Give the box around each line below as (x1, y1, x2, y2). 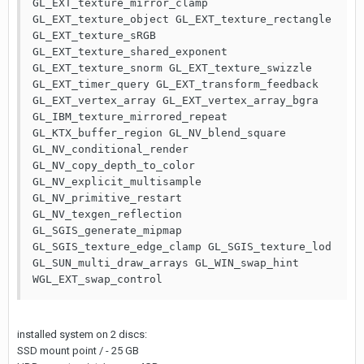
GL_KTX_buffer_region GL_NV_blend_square (32, 127, 286, 139)
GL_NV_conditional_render (32, 143, 188, 155)
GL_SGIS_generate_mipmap (32, 224, 182, 236)
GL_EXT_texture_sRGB (32, 29, 156, 41)
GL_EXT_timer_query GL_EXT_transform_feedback (32, 78, 318, 90)
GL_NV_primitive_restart (32, 192, 182, 204)
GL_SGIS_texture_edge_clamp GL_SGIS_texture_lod (32, 240, 331, 253)
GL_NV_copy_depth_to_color (32, 159, 195, 171)
